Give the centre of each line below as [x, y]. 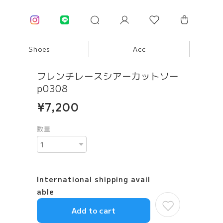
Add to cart [94, 210]
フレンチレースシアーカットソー [108, 76]
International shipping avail [94, 179]
